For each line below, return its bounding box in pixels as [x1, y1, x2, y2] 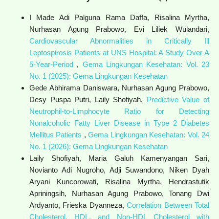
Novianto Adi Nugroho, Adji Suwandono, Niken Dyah [29, 165, 210, 174]
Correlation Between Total [127, 200, 210, 209]
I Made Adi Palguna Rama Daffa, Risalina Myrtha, [29, 13, 210, 22]
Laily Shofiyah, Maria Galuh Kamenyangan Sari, [29, 153, 210, 162]
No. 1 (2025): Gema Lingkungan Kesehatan [29, 71, 168, 80]
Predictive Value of [146, 95, 210, 104]
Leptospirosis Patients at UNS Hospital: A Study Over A [29, 48, 210, 57]
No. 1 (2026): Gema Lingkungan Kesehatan [29, 142, 168, 151]
